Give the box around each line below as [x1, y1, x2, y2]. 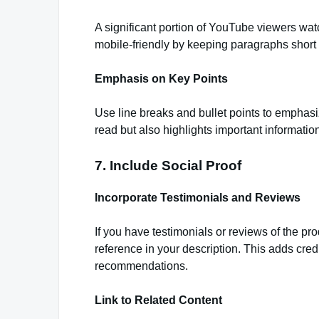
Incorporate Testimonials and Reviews [95, 191, 300, 204]
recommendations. [95, 259, 188, 272]
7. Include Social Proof [95, 158, 241, 174]
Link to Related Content [95, 293, 222, 306]
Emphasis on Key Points [95, 73, 228, 85]
